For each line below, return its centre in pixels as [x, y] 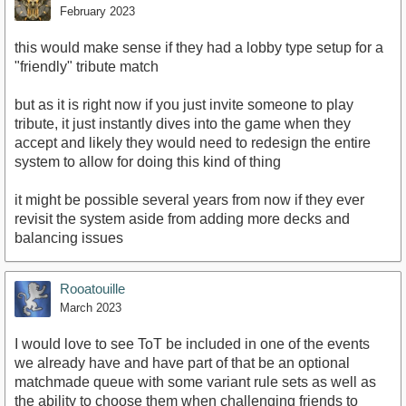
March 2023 [91, 308]
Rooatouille [92, 289]
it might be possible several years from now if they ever [189, 200]
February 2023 [97, 12]
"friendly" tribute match [87, 67]
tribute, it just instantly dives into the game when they [183, 124]
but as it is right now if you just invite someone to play [184, 105]
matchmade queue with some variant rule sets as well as [195, 382]
